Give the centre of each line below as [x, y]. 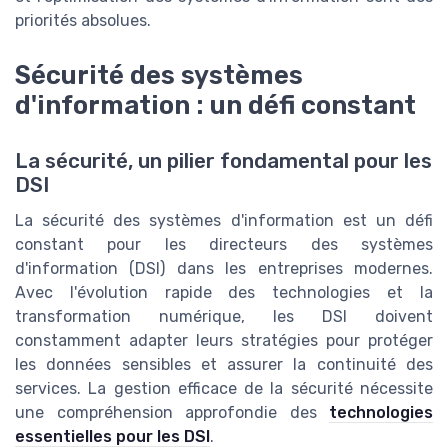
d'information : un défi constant [215, 104]
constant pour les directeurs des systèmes [224, 244]
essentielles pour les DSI [112, 436]
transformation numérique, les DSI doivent [224, 316]
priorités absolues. [83, 21]
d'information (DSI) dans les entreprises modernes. [224, 268]
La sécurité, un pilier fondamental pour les [223, 160]
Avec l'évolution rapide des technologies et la [224, 292]
